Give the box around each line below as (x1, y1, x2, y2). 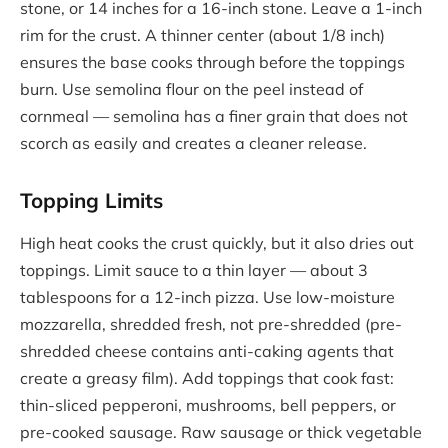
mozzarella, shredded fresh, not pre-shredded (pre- (20, 314, 402, 335)
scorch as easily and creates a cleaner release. (20, 132, 367, 153)
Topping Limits (20, 186, 163, 213)
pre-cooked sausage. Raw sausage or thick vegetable (20, 422, 422, 443)
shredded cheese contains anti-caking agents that (20, 341, 394, 362)
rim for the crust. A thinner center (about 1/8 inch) (20, 24, 385, 45)
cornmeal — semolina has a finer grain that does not (20, 105, 408, 126)
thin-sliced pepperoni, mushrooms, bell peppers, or (20, 395, 396, 416)
